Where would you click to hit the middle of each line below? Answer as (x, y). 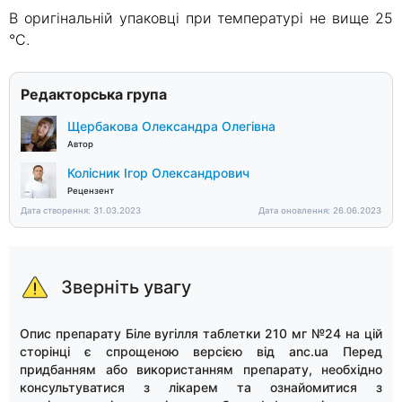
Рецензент (91, 191)
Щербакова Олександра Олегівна (171, 127)
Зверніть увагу (126, 288)
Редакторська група (94, 95)
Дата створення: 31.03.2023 (81, 211)
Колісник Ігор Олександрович (158, 173)
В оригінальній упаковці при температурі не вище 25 (201, 18)
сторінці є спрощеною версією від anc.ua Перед (201, 352)
